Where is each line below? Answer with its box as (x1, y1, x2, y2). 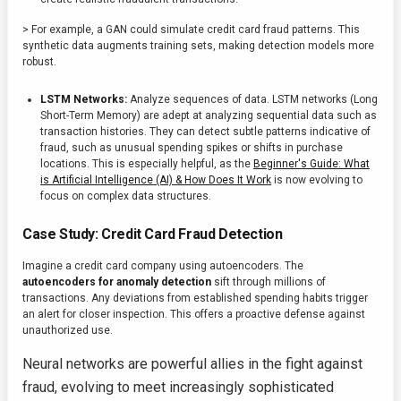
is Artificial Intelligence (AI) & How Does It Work (40, 174, 271, 187)
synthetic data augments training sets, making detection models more (22, 39, 374, 53)
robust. (22, 55, 56, 69)
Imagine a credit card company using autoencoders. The (22, 260, 303, 273)
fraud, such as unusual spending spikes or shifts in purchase (40, 141, 343, 155)
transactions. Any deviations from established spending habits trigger (22, 292, 368, 305)
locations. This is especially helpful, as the (40, 158, 253, 171)
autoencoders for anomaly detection (22, 276, 211, 289)
